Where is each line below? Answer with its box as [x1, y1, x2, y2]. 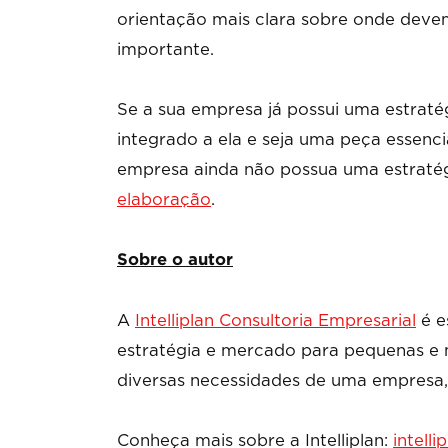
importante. [117, 41, 214, 58]
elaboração [117, 191, 211, 208]
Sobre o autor [117, 252, 233, 268]
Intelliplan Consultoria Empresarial [135, 312, 416, 329]
